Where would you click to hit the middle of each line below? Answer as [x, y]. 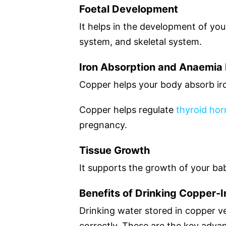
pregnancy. [103, 125]
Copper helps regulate [128, 109]
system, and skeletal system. [140, 41]
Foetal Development [129, 9]
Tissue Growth [115, 150]
